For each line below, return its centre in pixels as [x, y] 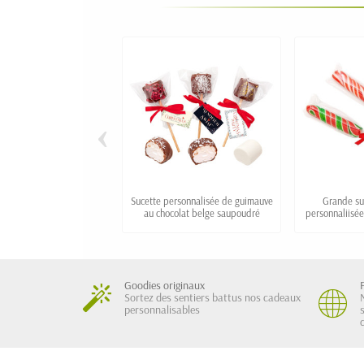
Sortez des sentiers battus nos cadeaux [212, 298]
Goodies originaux [165, 286]
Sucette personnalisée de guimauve [201, 201]
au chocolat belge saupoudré [201, 213]
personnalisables [162, 310]
